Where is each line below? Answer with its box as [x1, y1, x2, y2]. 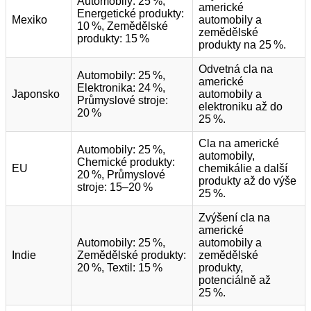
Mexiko [12, 14, 47, 26]
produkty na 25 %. [199, 39, 286, 51]
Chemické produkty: [77, 156, 175, 169]
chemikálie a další [199, 162, 287, 175]
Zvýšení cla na [199, 212, 270, 224]
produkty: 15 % [77, 33, 149, 45]
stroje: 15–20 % [77, 181, 153, 194]
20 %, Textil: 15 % [77, 262, 162, 274]
